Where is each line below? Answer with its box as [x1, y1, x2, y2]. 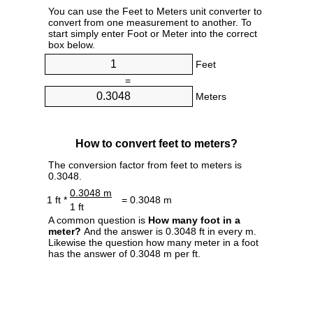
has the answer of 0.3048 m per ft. [48, 247, 201, 259]
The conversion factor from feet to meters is [48, 159, 242, 170]
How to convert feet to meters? [75, 137, 238, 150]
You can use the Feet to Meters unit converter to [48, 6, 262, 17]
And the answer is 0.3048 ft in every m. [81, 225, 256, 237]
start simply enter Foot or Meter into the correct [48, 28, 257, 40]
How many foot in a [148, 214, 240, 226]
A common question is [48, 214, 148, 226]
